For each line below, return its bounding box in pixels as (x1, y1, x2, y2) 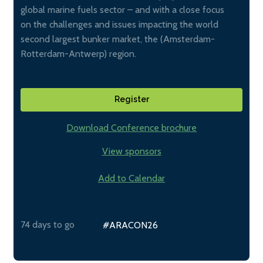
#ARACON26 (103, 219, 158, 231)
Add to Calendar (98, 172, 165, 184)
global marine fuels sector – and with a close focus (21, 4, 224, 16)
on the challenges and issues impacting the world (21, 19, 218, 31)
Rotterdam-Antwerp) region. (21, 48, 136, 60)
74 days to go (21, 218, 75, 230)
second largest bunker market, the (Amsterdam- (21, 33, 215, 45)
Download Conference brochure (66, 122, 197, 133)
